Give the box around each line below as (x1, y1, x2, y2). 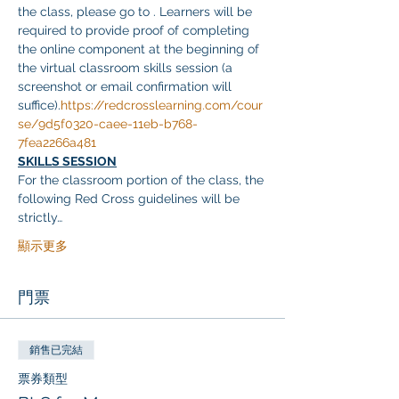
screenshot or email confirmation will (18, 79, 235, 94)
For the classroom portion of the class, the (18, 173, 267, 187)
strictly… (18, 210, 62, 224)
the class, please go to (18, 4, 153, 19)
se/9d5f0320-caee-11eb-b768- (18, 117, 198, 131)
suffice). (18, 98, 61, 112)
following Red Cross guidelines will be (18, 191, 243, 206)
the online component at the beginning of (18, 42, 263, 56)
